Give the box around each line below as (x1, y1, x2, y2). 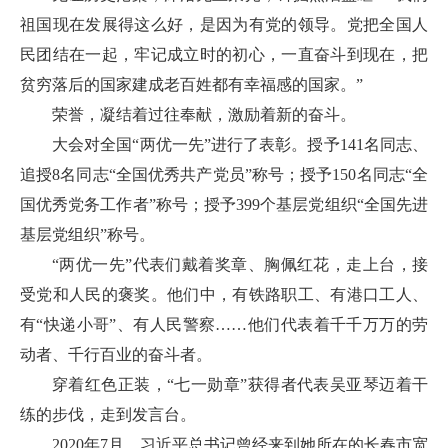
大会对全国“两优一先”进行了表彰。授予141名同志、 (52, 136, 428, 153)
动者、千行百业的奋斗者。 (20, 346, 212, 363)
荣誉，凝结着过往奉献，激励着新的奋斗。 (52, 106, 356, 123)
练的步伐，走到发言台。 (20, 406, 196, 423)
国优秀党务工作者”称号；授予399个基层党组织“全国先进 (20, 196, 428, 213)
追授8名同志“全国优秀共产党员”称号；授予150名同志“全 (20, 166, 428, 183)
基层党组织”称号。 (20, 226, 155, 243)
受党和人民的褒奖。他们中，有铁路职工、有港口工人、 (20, 286, 428, 303)
